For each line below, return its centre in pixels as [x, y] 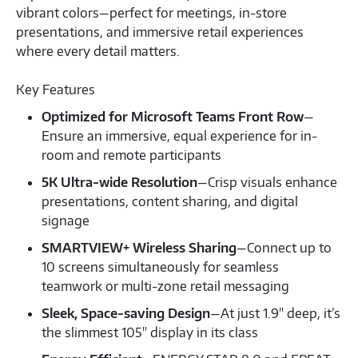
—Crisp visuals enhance [267, 182]
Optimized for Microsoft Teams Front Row [173, 116]
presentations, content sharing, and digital [170, 201]
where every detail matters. [98, 51]
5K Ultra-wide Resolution [119, 182]
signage [66, 220]
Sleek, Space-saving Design [126, 313]
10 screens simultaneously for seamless [160, 267]
